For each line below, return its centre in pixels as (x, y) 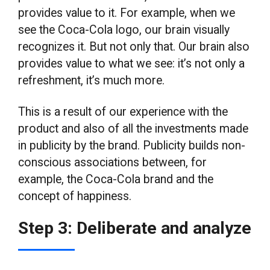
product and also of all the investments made (133, 128)
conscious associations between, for (113, 162)
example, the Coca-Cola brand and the (116, 179)
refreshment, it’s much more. (93, 81)
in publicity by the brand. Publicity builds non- (132, 145)
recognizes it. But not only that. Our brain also (134, 47)
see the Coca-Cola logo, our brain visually (124, 30)
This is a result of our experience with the (123, 111)
